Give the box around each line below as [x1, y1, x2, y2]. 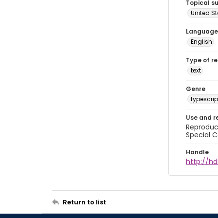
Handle [186, 148, 209, 156]
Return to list [63, 197, 106, 207]
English [191, 37, 212, 46]
